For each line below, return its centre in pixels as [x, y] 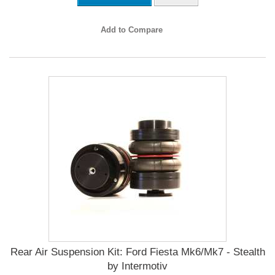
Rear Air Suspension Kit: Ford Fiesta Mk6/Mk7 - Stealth [137, 252]
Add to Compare [131, 29]
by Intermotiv [137, 266]
